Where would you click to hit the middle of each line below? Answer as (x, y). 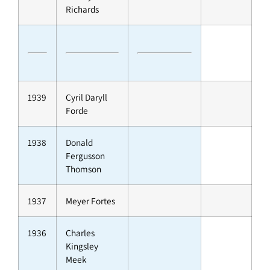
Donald (79, 143)
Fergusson (85, 156)
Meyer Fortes (90, 201)
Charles (80, 233)
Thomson (83, 169)
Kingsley (82, 246)
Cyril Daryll (86, 97)
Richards (82, 9)
